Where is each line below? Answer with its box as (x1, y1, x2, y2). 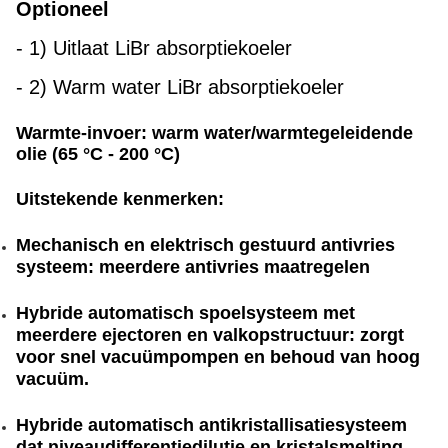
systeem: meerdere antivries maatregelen (16, 257, 370, 277)
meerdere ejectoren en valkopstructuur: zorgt (16, 325, 404, 345)
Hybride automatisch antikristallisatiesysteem (16, 415, 407, 435)
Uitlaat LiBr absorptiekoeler (53, 37, 298, 59)
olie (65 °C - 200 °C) (16, 144, 180, 164)
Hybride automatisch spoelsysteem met (16, 303, 355, 323)
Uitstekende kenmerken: (16, 189, 224, 209)
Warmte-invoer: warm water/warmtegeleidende (16, 123, 413, 143)
